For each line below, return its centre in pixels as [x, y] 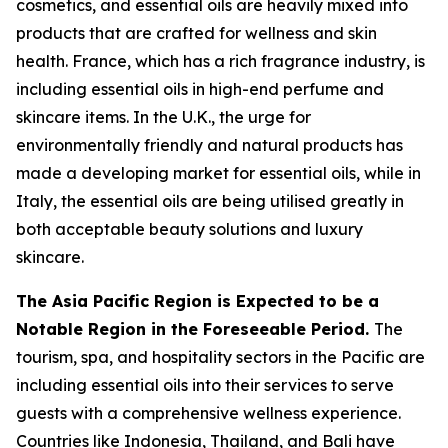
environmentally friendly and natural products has [209, 145]
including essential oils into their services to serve [205, 385]
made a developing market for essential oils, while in [218, 173]
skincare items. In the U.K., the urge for [163, 117]
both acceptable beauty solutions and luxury [189, 229]
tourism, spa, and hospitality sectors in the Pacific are [220, 357]
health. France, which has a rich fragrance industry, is [220, 61]
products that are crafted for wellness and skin [196, 33]
